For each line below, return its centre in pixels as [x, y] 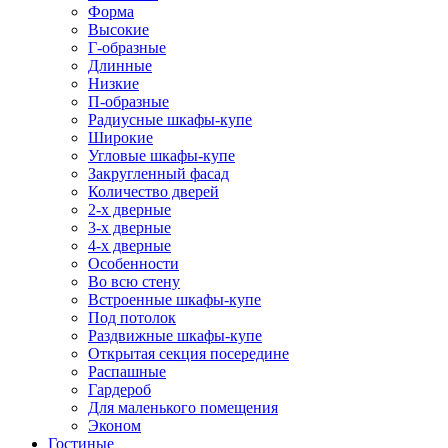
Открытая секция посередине [188, 353]
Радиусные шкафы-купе [170, 119]
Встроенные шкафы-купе [174, 299]
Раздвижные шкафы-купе [175, 335]
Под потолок [132, 317]
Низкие [113, 83]
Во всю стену [134, 281]
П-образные [128, 101]
